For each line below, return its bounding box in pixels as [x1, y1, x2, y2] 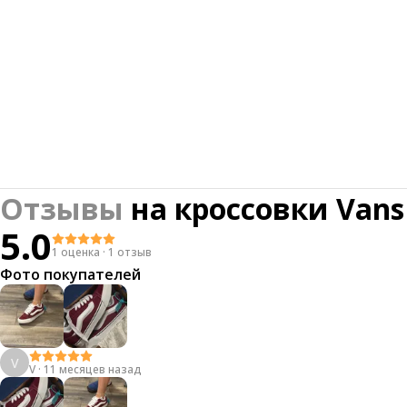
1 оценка [52, 244, 100, 260]
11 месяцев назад [44, 361, 142, 377]
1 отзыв [108, 244, 152, 260]
